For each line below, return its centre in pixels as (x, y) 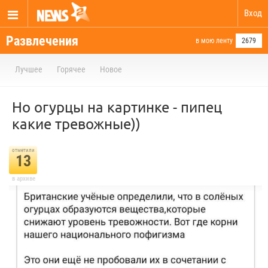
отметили (23, 150)
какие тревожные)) (76, 124)
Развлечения (42, 41)
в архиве (23, 179)
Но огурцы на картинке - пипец (117, 107)
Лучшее (29, 69)
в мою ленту (214, 41)
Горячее (71, 69)
